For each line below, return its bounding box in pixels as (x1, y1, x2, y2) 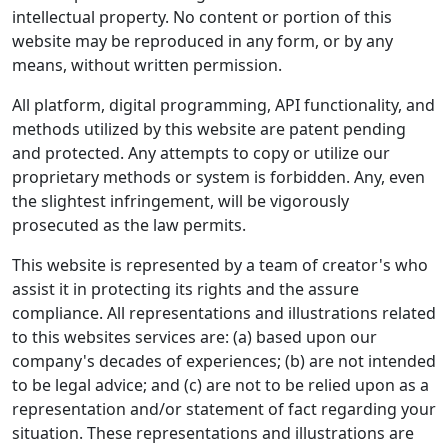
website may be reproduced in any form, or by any (12, 30, 393, 52)
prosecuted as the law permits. (12, 214, 246, 236)
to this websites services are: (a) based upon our (12, 326, 377, 348)
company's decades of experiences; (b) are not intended (12, 350, 436, 372)
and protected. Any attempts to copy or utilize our (12, 142, 390, 164)
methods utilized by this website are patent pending (12, 118, 406, 140)
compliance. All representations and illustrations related (12, 302, 436, 324)
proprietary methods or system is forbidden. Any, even (12, 166, 425, 188)
